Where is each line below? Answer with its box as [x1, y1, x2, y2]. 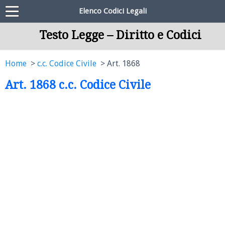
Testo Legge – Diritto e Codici [39, 28, 201, 42]
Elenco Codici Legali [78, 7, 147, 16]
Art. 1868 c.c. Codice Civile [5, 78, 151, 91]
